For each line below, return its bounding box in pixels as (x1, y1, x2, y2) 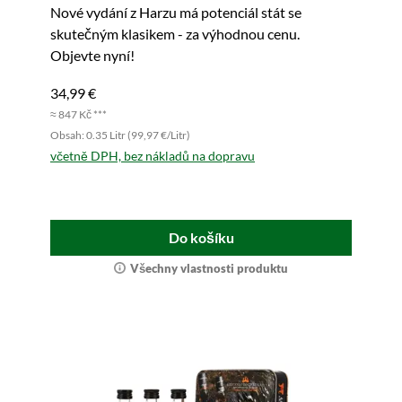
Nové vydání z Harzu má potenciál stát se (50, 4, 301, 22)
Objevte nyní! (50, 47, 135, 65)
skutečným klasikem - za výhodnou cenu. (50, 25, 300, 43)
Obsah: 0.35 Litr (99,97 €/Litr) (50, 128, 190, 143)
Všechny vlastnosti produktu (130, 261, 288, 276)
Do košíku (168, 229, 234, 247)
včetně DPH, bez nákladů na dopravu (50, 148, 255, 164)
